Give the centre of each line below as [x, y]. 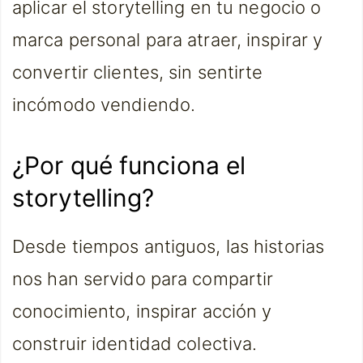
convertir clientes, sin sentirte [138, 72]
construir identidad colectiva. [135, 344]
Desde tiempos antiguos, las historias [169, 246]
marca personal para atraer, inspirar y [168, 40]
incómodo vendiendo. [104, 105]
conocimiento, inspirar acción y [142, 311]
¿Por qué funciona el [129, 165]
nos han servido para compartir [143, 279]
